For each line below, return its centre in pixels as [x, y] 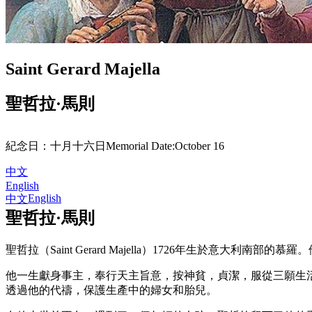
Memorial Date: [140, 146]
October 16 [200, 146]
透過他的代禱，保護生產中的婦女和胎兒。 [111, 290]
